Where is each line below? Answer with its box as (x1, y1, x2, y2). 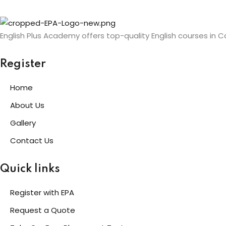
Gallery (10, 117, 36, 128)
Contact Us (10, 135, 53, 146)
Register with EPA (10, 187, 74, 198)
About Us (10, 99, 44, 110)
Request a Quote (10, 204, 75, 215)
